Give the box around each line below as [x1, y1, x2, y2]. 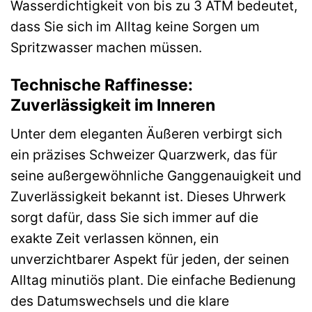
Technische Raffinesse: [10, 75, 193, 95]
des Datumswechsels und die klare [10, 292, 229, 310]
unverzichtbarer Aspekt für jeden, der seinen [10, 251, 289, 268]
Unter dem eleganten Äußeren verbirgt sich [10, 125, 282, 143]
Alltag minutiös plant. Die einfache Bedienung [10, 272, 296, 289]
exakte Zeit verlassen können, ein [10, 230, 219, 247]
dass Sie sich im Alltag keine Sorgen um [10, 18, 260, 36]
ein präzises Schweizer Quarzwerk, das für [10, 146, 277, 164]
